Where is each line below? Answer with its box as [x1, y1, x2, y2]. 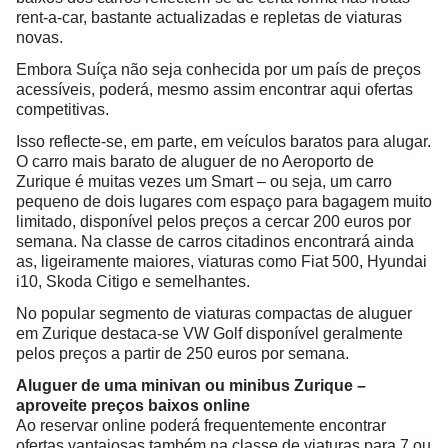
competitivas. [16, 101, 109, 119]
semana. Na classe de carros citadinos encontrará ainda [16, 233, 414, 251]
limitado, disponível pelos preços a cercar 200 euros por [16, 213, 411, 231]
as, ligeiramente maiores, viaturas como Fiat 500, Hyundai [16, 253, 427, 271]
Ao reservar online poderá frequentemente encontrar [16, 417, 386, 435]
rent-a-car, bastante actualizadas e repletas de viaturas [16, 9, 402, 27]
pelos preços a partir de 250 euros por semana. [16, 345, 349, 363]
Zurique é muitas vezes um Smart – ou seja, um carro [16, 173, 392, 191]
